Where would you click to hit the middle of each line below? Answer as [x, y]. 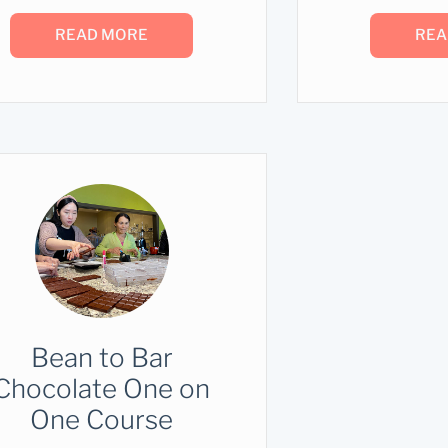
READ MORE [102, 35]
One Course [102, 419]
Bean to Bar [101, 357]
